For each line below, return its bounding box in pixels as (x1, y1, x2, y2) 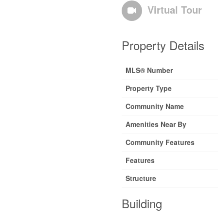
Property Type (125, 83, 172, 93)
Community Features (125, 137, 195, 147)
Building (121, 194, 162, 212)
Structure (125, 173, 156, 183)
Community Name (125, 101, 184, 111)
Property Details (121, 36, 204, 54)
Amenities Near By (125, 119, 186, 129)
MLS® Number (125, 65, 173, 75)
